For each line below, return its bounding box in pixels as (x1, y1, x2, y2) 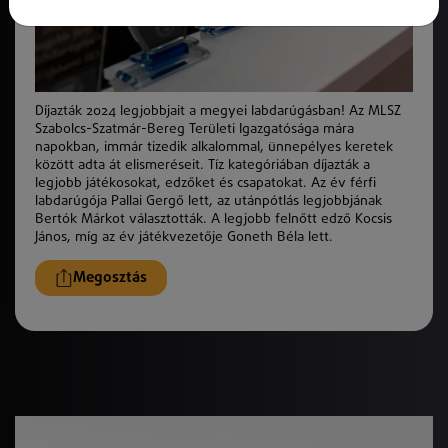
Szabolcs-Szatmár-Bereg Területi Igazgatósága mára (35, 121, 354, 136)
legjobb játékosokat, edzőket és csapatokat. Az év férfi (35, 175, 376, 190)
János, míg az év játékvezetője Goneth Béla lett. (35, 229, 333, 244)
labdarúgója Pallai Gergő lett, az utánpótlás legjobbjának (35, 193, 382, 208)
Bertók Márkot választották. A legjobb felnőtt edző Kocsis (35, 211, 392, 226)
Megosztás (73, 270, 147, 286)
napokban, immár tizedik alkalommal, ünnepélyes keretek (35, 139, 393, 154)
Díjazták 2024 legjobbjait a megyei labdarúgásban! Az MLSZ (35, 103, 401, 118)
